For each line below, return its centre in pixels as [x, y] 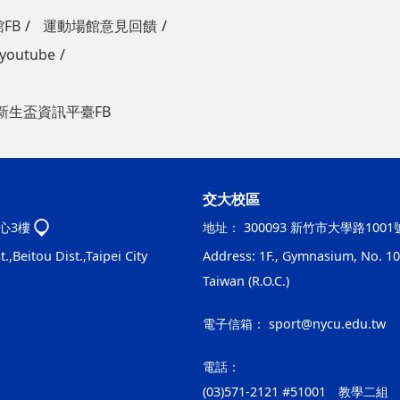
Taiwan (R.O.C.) [246, 281]
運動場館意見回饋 [100, 26]
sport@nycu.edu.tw [328, 324]
